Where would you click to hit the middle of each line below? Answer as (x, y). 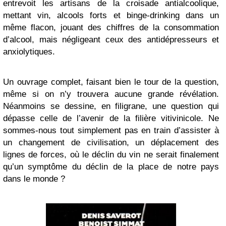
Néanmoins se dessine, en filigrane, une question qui (111, 106)
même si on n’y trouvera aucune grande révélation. (111, 94)
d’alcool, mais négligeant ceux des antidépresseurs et (111, 40)
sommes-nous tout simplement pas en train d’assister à (111, 130)
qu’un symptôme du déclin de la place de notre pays (111, 167)
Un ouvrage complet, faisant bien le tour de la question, (111, 82)
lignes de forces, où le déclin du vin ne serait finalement (111, 155)
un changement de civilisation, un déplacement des (111, 143)
